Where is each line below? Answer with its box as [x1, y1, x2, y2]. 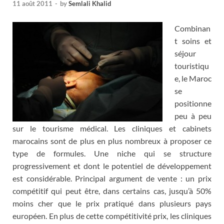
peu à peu [174, 111, 211, 121]
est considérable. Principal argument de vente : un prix [12, 173, 211, 183]
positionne [174, 98, 211, 108]
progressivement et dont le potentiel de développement [12, 161, 211, 171]
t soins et [174, 36, 211, 46]
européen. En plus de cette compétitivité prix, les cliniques [12, 211, 211, 221]
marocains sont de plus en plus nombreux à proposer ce [12, 136, 211, 146]
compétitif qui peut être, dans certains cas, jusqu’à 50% [12, 186, 211, 196]
